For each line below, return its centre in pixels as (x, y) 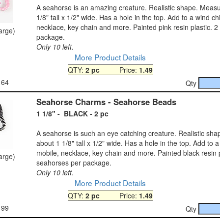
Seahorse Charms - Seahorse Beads (106, 101)
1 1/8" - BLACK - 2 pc (72, 113)
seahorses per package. (74, 162)
